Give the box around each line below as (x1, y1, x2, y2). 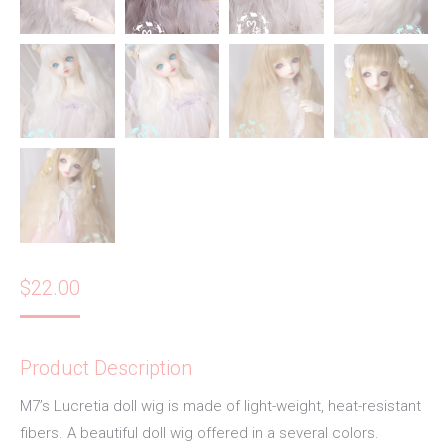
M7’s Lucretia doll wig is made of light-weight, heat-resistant (20, 396, 421, 415)
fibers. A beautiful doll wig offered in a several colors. (20, 423, 379, 442)
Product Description (20, 355, 192, 380)
